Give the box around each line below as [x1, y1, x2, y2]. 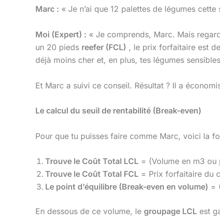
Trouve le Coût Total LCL [45, 156, 138, 166]
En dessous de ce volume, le [35, 206, 144, 217]
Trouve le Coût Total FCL [45, 169, 138, 179]
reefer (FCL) [82, 42, 126, 52]
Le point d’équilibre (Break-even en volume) [45, 182, 208, 192]
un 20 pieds [35, 42, 82, 52]
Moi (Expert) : [35, 29, 86, 39]
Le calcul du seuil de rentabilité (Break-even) [35, 106, 201, 116]
